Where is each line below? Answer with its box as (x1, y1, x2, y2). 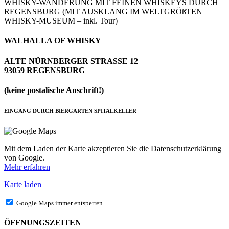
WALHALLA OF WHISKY (4, 36, 101, 45)
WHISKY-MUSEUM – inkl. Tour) (4, 16, 118, 26)
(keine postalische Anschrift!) (4, 86, 104, 95)
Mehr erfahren (4, 162, 50, 171)
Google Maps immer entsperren (16, 199, 103, 207)
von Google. (4, 153, 44, 162)
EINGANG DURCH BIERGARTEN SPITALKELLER (4, 107, 136, 114)
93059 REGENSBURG (4, 65, 85, 75)
